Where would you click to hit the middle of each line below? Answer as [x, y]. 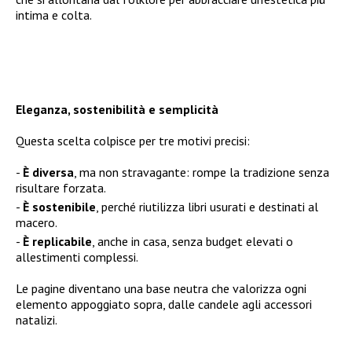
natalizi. [37, 319]
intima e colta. [54, 15]
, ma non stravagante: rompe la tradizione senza [202, 172]
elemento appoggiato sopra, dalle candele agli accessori [164, 304]
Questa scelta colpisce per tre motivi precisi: [133, 140]
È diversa [48, 172]
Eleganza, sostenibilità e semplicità [117, 109]
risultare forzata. [61, 187]
